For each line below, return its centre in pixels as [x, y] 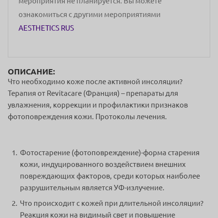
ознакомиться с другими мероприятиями [89, 14]
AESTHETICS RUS [46, 28]
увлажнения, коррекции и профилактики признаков [98, 105]
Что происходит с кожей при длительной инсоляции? [112, 203]
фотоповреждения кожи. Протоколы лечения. [87, 117]
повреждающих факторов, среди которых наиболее [110, 176]
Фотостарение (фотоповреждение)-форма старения [110, 153]
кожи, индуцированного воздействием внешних [103, 164]
